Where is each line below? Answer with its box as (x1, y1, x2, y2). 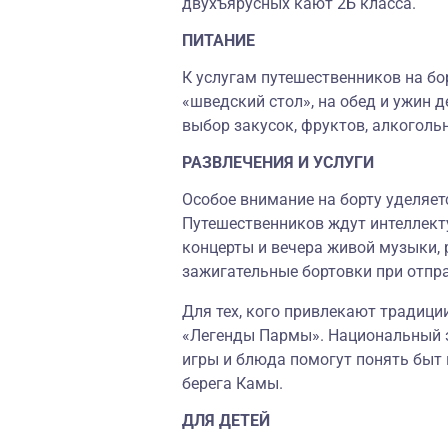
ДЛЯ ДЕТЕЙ (182, 411, 270, 430)
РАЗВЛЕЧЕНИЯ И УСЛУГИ (182, 153, 374, 172)
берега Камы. (182, 374, 283, 393)
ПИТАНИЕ (182, 31, 255, 50)
